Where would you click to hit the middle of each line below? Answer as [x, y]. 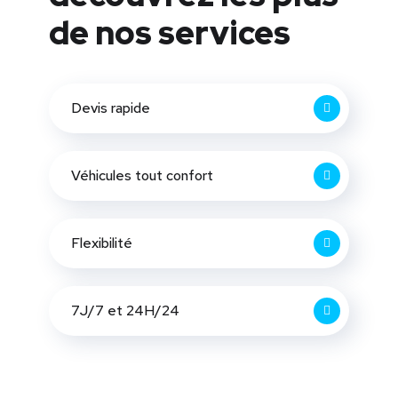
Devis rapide [111, 107]
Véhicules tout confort [142, 175]
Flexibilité [102, 243]
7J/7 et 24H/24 [125, 310]
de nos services [170, 32]
